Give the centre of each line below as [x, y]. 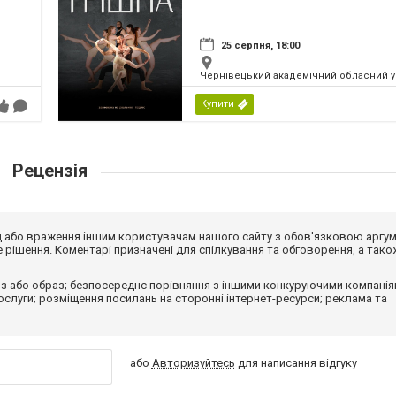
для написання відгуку [296, 363]
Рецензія [49, 171]
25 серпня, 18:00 [260, 46]
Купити [217, 104]
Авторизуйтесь [193, 363]
